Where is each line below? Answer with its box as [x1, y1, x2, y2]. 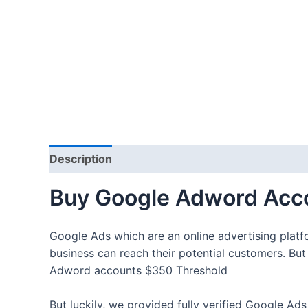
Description [49, 152, 112, 166]
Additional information [126, 152, 246, 166]
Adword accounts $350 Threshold [49, 263, 228, 277]
